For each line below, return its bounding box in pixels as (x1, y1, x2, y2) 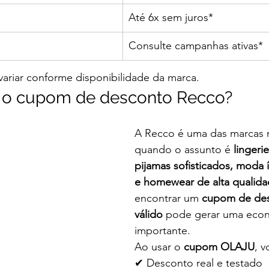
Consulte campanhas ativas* (128, 39, 263, 53)
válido (134, 208, 163, 222)
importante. (134, 224, 190, 238)
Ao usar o (134, 240, 184, 254)
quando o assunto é (134, 143, 234, 157)
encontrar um (134, 192, 202, 205)
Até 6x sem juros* (128, 11, 213, 25)
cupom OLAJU (184, 240, 255, 254)
